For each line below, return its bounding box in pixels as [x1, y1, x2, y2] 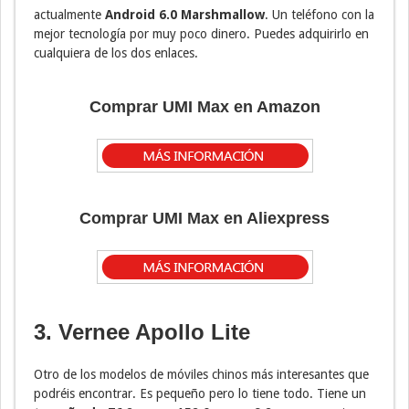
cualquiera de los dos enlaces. [34, 45, 198, 60]
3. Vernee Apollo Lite [34, 319, 250, 344]
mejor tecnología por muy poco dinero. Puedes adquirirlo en [34, 26, 369, 41]
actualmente [34, 6, 101, 22]
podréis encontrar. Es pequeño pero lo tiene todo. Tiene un [34, 385, 366, 401]
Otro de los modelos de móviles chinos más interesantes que [34, 366, 369, 382]
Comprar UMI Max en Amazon [89, 97, 320, 116]
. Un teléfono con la [265, 6, 374, 22]
